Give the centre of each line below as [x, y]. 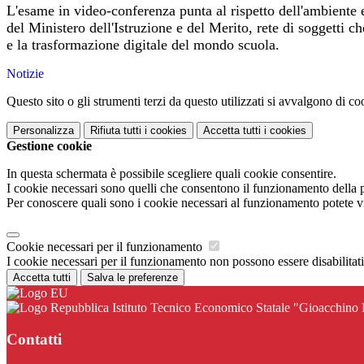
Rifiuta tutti [116, 131]
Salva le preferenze [132, 278]
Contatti [34, 339]
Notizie [25, 74]
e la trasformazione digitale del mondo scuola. [143, 45]
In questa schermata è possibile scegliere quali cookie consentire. [171, 174]
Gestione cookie [49, 146]
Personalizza [43, 131]
